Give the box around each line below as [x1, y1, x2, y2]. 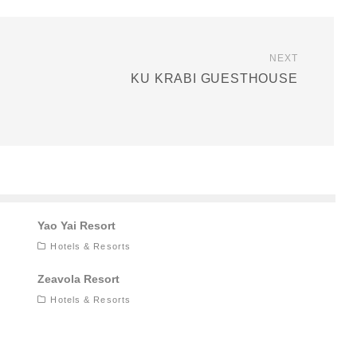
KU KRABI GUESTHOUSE [131, 72, 298, 86]
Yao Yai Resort [37, 219, 116, 233]
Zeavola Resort [37, 273, 120, 286]
